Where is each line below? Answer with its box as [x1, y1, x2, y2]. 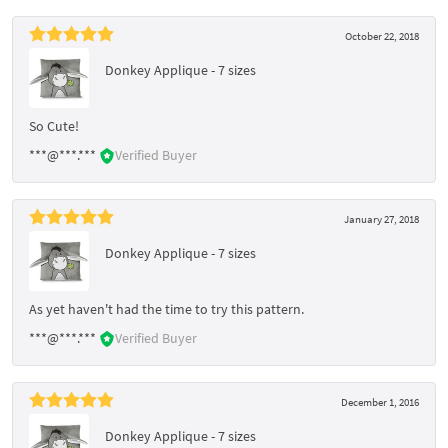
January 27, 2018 [344, 211, 419, 226]
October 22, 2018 [345, 28, 419, 43]
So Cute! [29, 116, 79, 135]
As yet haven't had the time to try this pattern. [29, 299, 304, 318]
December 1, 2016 [341, 394, 419, 409]
